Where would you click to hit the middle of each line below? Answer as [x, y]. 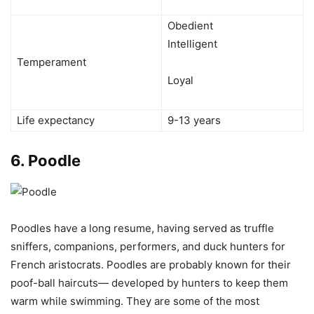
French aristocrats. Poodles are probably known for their [151, 264]
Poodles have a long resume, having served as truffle [142, 228]
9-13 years [194, 120]
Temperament [52, 62]
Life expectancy [56, 120]
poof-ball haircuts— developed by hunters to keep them [149, 282]
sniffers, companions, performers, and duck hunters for [148, 246]
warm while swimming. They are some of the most [135, 301]
